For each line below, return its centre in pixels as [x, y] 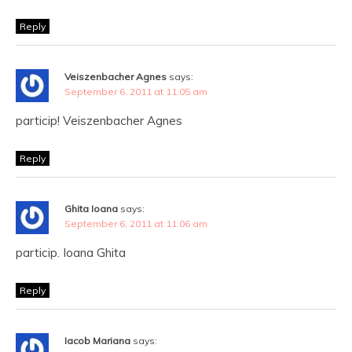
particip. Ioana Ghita [71, 253]
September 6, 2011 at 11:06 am [136, 224]
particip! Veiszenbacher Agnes [99, 121]
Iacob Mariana [97, 341]
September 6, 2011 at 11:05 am [136, 92]
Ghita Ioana [91, 209]
